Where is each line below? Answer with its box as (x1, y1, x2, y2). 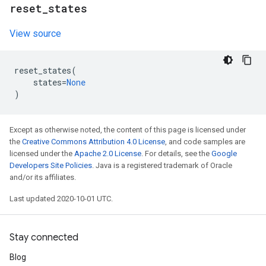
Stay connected (9, 232, 78, 243)
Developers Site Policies (9, 161, 92, 170)
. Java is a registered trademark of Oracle (92, 161, 232, 170)
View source (9, 28, 61, 39)
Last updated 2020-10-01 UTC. (9, 194, 113, 203)
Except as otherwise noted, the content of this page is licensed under (9, 125, 246, 134)
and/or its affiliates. (9, 173, 76, 182)
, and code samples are (165, 137, 245, 146)
